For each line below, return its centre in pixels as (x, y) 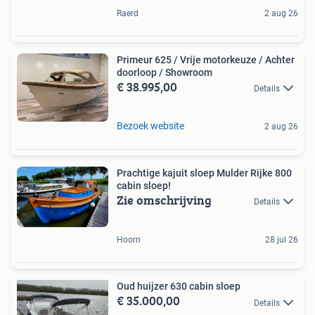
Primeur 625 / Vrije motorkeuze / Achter (206, 59)
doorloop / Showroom (165, 72)
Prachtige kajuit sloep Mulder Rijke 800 (204, 173)
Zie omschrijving (164, 200)
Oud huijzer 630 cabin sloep (179, 287)
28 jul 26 (282, 240)
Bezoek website (150, 126)
